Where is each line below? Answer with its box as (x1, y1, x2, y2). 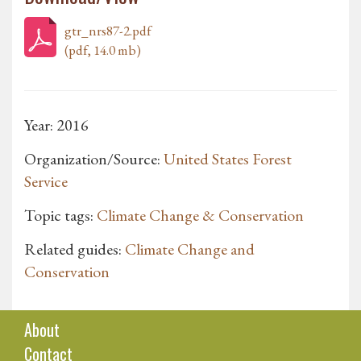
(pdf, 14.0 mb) (64, 41, 141, 60)
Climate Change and (125, 239, 255, 260)
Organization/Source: (24, 148, 164, 170)
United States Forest (164, 148, 292, 170)
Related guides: (24, 239, 125, 260)
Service (24, 171, 68, 193)
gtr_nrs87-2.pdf (64, 22, 151, 40)
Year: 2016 (24, 114, 89, 136)
